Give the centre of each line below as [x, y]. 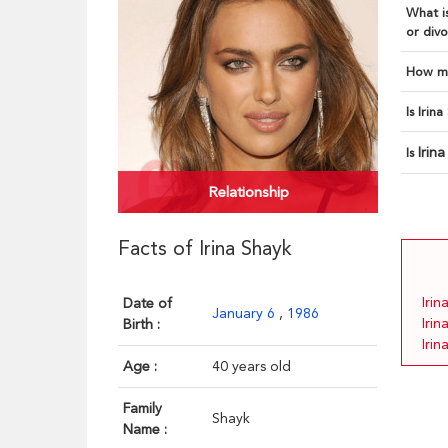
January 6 [246, 313]
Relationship [248, 192]
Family [143, 408]
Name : [145, 429]
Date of [148, 303]
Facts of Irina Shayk [205, 248]
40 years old [252, 366]
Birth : [142, 324]
